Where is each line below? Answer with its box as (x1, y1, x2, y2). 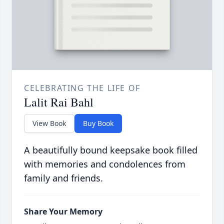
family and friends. (24, 172, 103, 184)
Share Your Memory (24, 206, 102, 217)
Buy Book (83, 118, 113, 128)
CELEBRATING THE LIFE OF (24, 82, 140, 94)
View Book (32, 118, 66, 128)
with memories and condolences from (24, 158, 185, 170)
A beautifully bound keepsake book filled (24, 144, 197, 156)
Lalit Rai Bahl (24, 94, 93, 110)
